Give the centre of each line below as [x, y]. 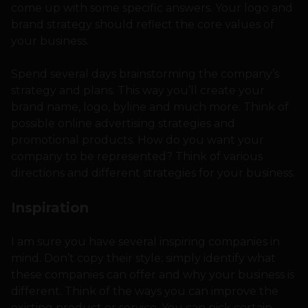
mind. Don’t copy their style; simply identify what [143, 258]
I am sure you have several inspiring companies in [145, 242]
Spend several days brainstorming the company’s [145, 74]
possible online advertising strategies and [123, 124]
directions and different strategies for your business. [153, 173]
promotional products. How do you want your [137, 140]
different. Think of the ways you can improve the [145, 291]
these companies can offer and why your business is [153, 275]
